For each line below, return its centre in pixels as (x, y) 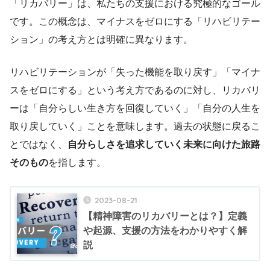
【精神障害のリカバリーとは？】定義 (165, 216)
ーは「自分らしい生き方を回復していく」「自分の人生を (135, 108)
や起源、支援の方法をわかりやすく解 (165, 230)
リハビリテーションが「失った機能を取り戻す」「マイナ (135, 72)
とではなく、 (39, 144)
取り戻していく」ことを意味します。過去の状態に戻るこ (135, 126)
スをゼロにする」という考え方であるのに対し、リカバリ (135, 90)
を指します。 (77, 162)
